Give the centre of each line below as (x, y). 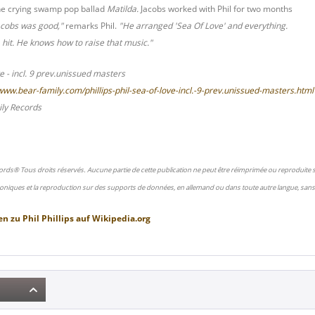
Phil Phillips (49, 218)
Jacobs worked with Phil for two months (216, 9)
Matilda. (123, 9)
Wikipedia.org (120, 218)
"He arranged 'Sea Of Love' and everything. (203, 26)
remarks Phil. (91, 26)
